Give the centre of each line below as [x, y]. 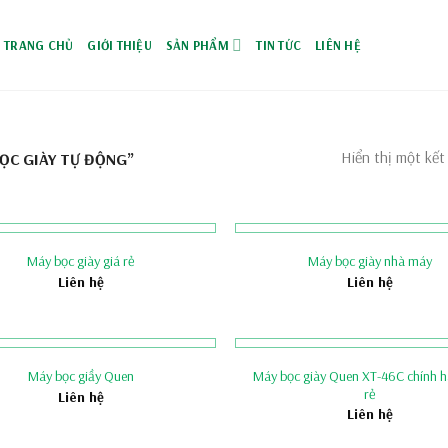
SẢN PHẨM [197, 45]
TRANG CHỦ [39, 45]
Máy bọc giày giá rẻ [81, 261]
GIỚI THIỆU [119, 45]
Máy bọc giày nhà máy [370, 261]
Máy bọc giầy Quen [81, 376]
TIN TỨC [279, 45]
